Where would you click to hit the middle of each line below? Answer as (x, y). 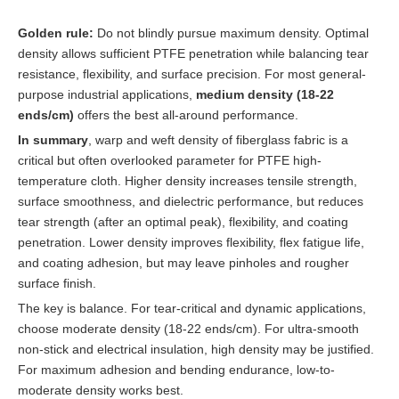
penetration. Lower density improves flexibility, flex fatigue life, (191, 242)
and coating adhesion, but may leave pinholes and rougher (183, 262)
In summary (53, 139)
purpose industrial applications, (107, 94)
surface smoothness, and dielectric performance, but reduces (191, 201)
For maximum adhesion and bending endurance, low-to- (176, 369)
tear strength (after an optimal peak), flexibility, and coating (183, 221)
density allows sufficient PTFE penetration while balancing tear (193, 53)
